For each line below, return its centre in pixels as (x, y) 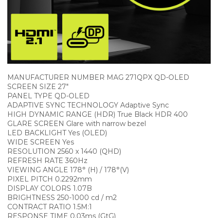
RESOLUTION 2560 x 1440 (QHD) (64, 151)
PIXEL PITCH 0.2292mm (50, 179)
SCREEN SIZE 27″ (38, 86)
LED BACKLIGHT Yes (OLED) (57, 133)
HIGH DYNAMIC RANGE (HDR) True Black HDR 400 (98, 114)
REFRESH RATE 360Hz (47, 160)
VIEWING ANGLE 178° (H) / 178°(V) (68, 170)
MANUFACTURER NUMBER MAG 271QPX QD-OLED (98, 77)
